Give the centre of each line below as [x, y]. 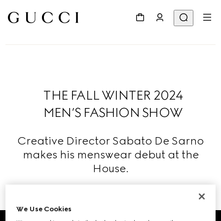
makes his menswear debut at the [110, 155]
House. [110, 168]
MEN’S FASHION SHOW [113, 112]
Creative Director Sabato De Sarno [110, 141]
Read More [110, 192]
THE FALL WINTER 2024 [113, 95]
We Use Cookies [44, 209]
